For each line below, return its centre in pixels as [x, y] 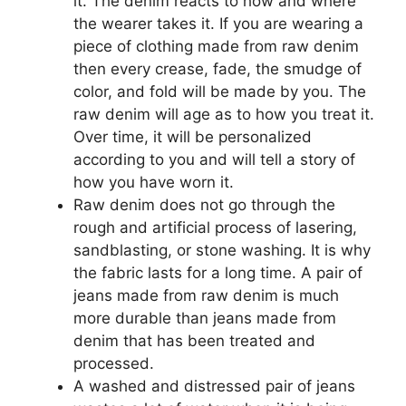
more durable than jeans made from [205, 318]
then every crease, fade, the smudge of [217, 68]
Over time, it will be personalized [193, 136]
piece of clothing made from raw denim [216, 46]
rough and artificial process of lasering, [215, 227]
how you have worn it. [154, 182]
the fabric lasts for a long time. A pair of [218, 272]
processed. [114, 363]
